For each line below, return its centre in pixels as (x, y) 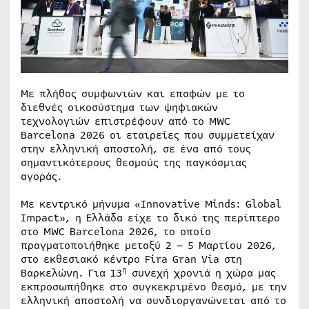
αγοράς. (41, 176)
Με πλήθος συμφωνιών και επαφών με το (133, 93)
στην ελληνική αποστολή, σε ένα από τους (136, 149)
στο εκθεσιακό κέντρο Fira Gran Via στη (131, 259)
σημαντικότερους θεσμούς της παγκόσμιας (134, 162)
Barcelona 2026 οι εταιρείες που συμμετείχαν (148, 135)
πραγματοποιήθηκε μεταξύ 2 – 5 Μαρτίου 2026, (149, 245)
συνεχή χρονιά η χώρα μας (201, 273)
